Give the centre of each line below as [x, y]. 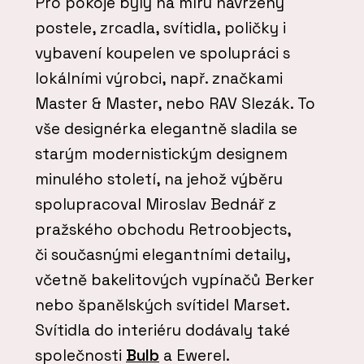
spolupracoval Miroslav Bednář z [156, 204]
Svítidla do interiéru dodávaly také [162, 330]
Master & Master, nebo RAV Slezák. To [175, 103]
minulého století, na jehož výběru [159, 179]
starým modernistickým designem [161, 154]
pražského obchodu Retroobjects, [163, 229]
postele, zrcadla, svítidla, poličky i [160, 28]
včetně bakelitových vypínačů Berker [175, 279]
